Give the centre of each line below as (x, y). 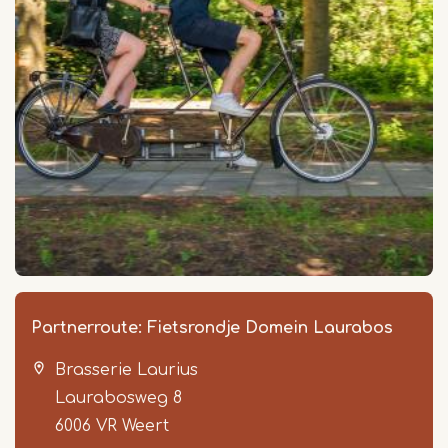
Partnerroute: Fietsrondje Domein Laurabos (212, 328)
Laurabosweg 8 (118, 398)
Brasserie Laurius (126, 370)
